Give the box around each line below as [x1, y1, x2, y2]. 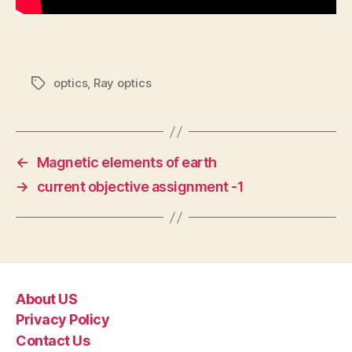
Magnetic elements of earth [36, 154, 217, 171]
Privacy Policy [16, 311, 110, 328]
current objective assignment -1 [36, 178, 244, 196]
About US [16, 290, 78, 307]
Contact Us [16, 332, 90, 349]
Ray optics [93, 75, 152, 91]
